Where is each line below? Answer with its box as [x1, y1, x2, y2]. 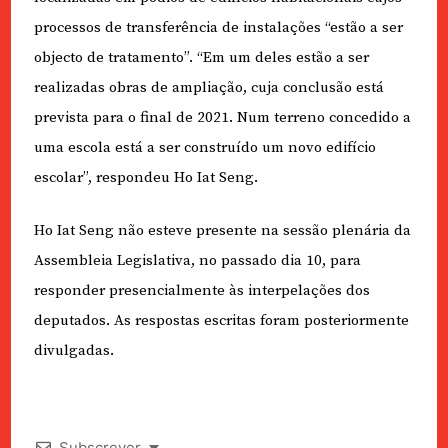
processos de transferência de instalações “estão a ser [33, 18, 403, 38]
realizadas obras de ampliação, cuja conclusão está [33, 78, 384, 98]
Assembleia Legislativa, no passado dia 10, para [33, 250, 361, 270]
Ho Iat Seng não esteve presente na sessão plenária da [33, 220, 411, 240]
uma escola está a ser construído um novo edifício [33, 138, 376, 158]
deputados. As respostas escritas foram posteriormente [33, 310, 409, 330]
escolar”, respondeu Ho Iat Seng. [33, 168, 258, 188]
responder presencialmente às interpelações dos [33, 280, 370, 300]
